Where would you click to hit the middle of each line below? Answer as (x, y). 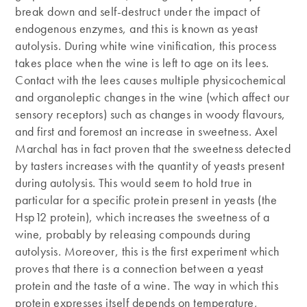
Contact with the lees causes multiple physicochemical (151, 79)
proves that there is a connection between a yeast (139, 268)
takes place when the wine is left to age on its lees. (142, 62)
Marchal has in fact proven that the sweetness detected (153, 148)
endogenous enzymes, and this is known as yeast (137, 28)
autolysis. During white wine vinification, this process (146, 45)
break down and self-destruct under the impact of (138, 11)
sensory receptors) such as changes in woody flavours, (150, 114)
